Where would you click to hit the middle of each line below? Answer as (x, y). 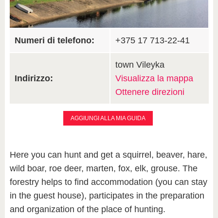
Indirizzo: (34, 78)
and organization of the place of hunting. (88, 209)
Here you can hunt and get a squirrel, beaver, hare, (109, 155)
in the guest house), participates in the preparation (107, 196)
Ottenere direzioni (150, 92)
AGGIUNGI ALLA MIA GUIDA (108, 118)
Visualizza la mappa (154, 78)
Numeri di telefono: (54, 40)
